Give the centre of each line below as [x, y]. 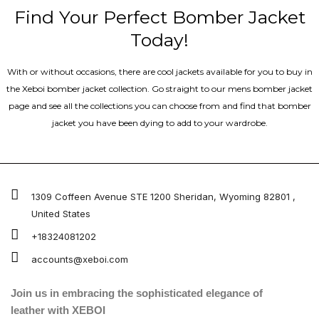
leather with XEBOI [58, 310]
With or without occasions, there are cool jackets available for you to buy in [159, 72]
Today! [159, 40]
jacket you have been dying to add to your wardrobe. [159, 123]
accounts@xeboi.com [79, 259]
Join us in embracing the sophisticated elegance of [137, 293]
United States [61, 213]
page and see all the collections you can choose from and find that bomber [159, 106]
